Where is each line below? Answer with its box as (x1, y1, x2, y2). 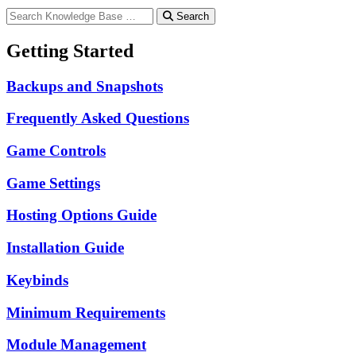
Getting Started (6, 40, 133, 61)
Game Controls (6, 142, 106, 160)
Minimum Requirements (6, 304, 165, 321)
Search (176, 10, 209, 22)
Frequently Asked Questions (6, 110, 189, 127)
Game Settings (6, 174, 100, 192)
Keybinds (6, 271, 68, 288)
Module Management (6, 336, 146, 354)
